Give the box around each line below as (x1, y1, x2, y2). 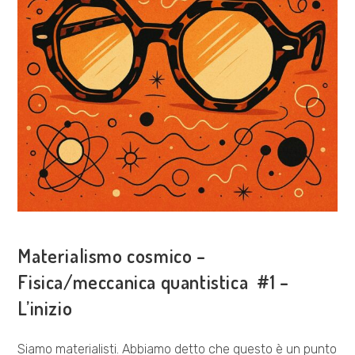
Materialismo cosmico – (17, 242, 206, 268)
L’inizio (17, 295, 73, 320)
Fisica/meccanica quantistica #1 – (17, 269, 289, 294)
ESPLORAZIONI (17, 223, 96, 235)
